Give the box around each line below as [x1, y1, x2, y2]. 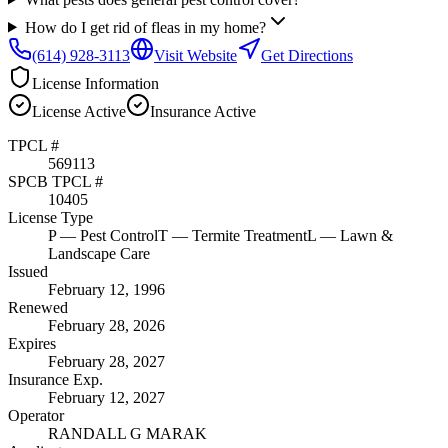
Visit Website [154, 46, 237, 64]
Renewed [8, 298, 68, 316]
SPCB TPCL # [8, 172, 103, 190]
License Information [32, 74, 159, 92]
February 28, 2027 [48, 352, 165, 370]
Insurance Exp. [8, 370, 103, 388]
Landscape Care [48, 244, 150, 262]
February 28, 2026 [48, 316, 165, 334]
